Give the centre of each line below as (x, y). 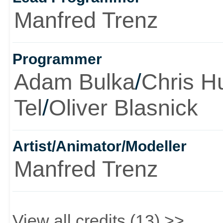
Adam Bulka (74, 82)
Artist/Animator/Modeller (99, 146)
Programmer (57, 59)
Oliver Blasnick (123, 108)
